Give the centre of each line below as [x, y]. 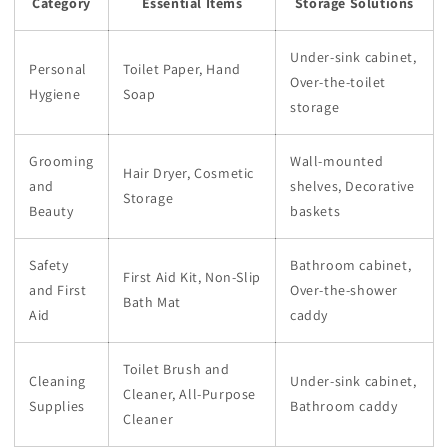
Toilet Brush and [176, 368]
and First [58, 289]
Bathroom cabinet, [351, 264]
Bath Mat [152, 301]
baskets [315, 210]
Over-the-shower [344, 289]
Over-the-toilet [338, 81]
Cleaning [57, 380]
